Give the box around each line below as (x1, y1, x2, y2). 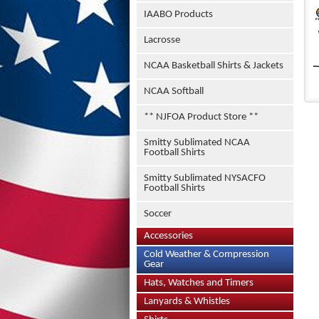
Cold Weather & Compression (144, 249, 269, 260)
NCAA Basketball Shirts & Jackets (144, 61, 283, 71)
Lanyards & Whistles (144, 296, 230, 307)
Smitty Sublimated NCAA (144, 137, 250, 148)
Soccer (144, 209, 172, 219)
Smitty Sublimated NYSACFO (144, 173, 266, 184)
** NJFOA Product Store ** (144, 112, 258, 122)
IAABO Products (144, 9, 213, 20)
